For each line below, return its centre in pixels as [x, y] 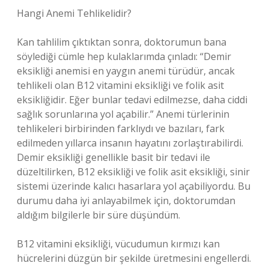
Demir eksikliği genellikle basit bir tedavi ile [113, 157]
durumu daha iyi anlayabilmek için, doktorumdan [126, 201]
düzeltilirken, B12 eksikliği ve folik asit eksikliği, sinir [133, 172]
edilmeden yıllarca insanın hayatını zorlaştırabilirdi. [130, 143]
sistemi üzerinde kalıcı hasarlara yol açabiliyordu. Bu [134, 186]
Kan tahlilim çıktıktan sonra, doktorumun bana [122, 42]
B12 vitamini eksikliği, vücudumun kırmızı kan [118, 244]
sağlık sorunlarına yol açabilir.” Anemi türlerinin [123, 114]
